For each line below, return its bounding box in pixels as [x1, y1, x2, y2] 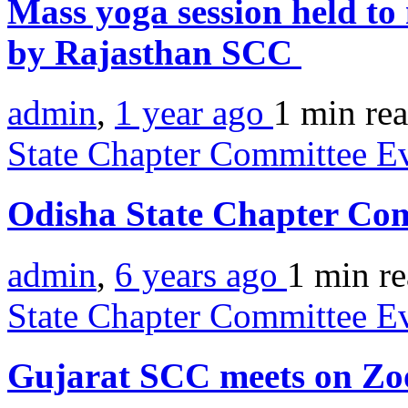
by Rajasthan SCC [7, 32, 301, 72]
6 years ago [115, 254, 287, 294]
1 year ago [115, 93, 273, 133]
